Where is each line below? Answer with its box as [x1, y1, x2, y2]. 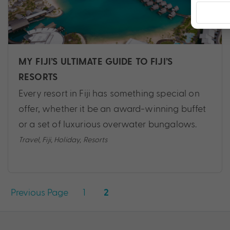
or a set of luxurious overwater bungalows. [18, 118, 197, 129]
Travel [18, 135, 39, 144]
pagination [7, 202, 88, 221]
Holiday [54, 135, 80, 144]
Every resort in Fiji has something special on [18, 87, 200, 99]
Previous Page [11, 186, 68, 198]
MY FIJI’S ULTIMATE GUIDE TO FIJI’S [18, 56, 173, 68]
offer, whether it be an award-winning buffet [18, 103, 206, 114]
